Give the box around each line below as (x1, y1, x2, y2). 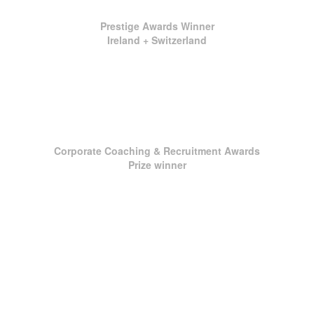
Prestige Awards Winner (100, 19, 214, 33)
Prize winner (128, 158, 186, 172)
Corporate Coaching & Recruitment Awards (54, 144, 260, 158)
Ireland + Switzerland (107, 33, 207, 47)
